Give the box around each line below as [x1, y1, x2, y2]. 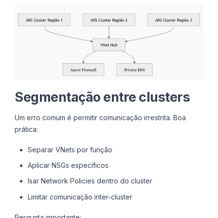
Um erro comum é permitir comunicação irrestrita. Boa [15, 113, 186, 122]
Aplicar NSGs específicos [27, 161, 109, 169]
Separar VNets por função [27, 145, 112, 154]
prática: [15, 125, 38, 133]
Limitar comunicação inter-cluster [27, 192, 132, 201]
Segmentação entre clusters [15, 89, 190, 105]
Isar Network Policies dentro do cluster [27, 177, 152, 185]
